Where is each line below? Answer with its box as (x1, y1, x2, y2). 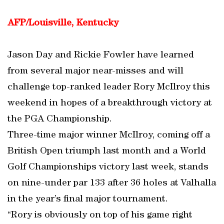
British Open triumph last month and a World (7, 146, 206, 156)
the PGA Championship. (7, 114, 112, 124)
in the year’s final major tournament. (7, 194, 168, 204)
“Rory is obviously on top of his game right (7, 210, 192, 220)
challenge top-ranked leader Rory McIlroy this (7, 82, 210, 92)
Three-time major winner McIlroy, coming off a (7, 130, 210, 140)
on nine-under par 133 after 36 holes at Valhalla (7, 178, 216, 188)
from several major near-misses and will (7, 66, 183, 76)
